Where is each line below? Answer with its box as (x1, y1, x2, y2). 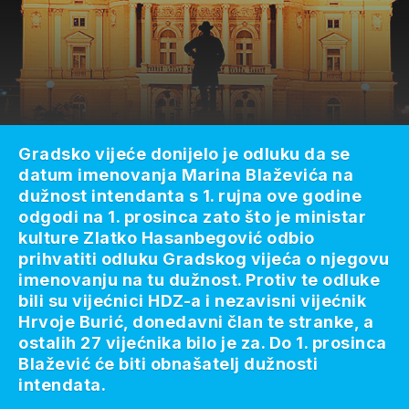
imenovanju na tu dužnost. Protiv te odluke (18, 269, 380, 289)
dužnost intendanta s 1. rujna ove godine (18, 185, 362, 205)
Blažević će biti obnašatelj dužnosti (18, 353, 318, 373)
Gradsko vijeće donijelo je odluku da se (18, 143, 351, 163)
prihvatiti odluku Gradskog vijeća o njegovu (18, 248, 390, 268)
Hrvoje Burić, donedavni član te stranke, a (18, 311, 373, 331)
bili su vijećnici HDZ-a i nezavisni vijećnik (18, 290, 366, 310)
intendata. (18, 374, 106, 394)
